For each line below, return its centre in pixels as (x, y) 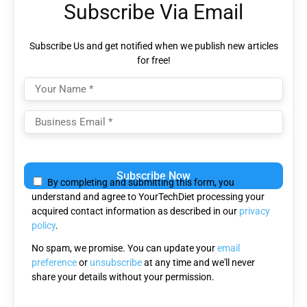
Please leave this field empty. (84, 159)
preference (54, 262)
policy (44, 225)
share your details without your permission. (123, 277)
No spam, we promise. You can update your (124, 248)
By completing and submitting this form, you (140, 182)
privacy (255, 211)
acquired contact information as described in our (135, 211)
